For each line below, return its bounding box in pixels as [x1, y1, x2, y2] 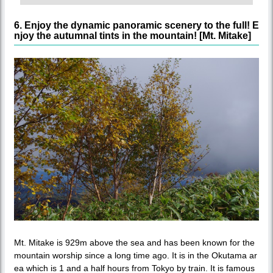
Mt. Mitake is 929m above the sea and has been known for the [14, 237, 255, 247]
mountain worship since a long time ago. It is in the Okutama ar [14, 250, 257, 260]
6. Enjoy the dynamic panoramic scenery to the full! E [14, 19, 259, 30]
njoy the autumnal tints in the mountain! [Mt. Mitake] [14, 30, 251, 41]
